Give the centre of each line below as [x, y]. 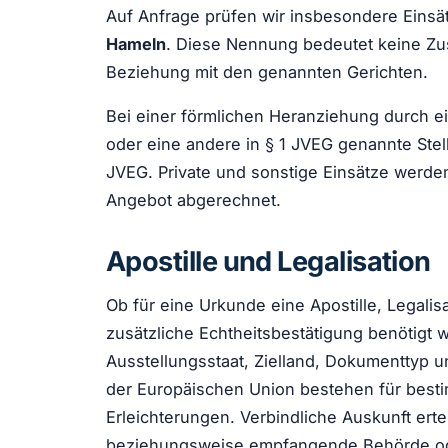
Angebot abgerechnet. [193, 200]
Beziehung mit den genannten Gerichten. [267, 72]
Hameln [136, 44]
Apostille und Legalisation [268, 262]
